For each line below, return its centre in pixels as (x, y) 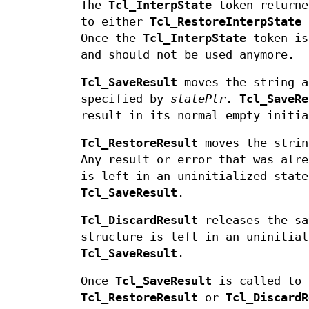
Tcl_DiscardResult (139, 221)
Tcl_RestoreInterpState (226, 22)
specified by (126, 99)
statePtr (198, 99)
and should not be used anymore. (188, 55)
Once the (112, 39)
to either (115, 22)
